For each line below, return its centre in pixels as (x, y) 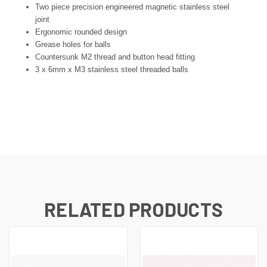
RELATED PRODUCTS (133, 209)
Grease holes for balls (73, 44)
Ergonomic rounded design (81, 32)
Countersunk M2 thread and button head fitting (115, 57)
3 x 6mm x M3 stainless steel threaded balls (112, 69)
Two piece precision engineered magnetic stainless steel (133, 7)
